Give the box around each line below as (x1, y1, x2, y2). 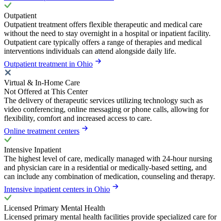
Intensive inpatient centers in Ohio (4, 185, 110, 194)
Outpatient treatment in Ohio (4, 60, 93, 69)
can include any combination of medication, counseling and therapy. (4, 172, 215, 181)
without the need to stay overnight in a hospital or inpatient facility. (4, 29, 211, 38)
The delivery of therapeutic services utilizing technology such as (4, 96, 203, 105)
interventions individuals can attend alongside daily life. (4, 47, 176, 56)
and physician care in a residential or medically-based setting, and (4, 163, 207, 172)
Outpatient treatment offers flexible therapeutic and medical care (4, 20, 202, 29)
